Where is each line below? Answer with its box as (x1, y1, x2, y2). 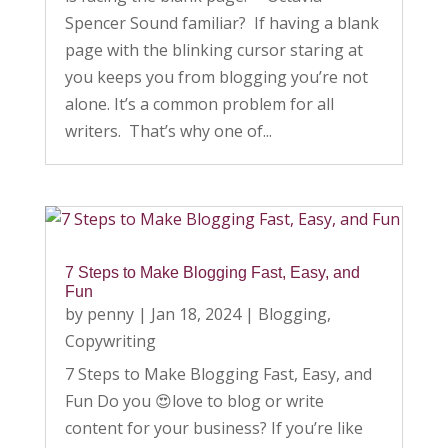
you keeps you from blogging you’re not (64, 65, 368, 88)
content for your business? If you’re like (64, 416, 363, 439)
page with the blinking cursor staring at (64, 38, 363, 61)
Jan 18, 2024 (150, 302, 241, 325)
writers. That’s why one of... (64, 119, 272, 142)
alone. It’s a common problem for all (64, 92, 334, 115)
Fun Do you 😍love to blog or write (64, 389, 324, 412)
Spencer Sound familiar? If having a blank (64, 11, 379, 34)
